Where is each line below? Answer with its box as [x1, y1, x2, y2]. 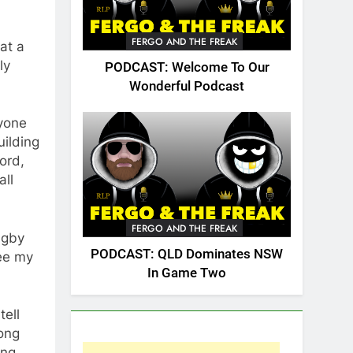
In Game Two [147, 265, 226, 281]
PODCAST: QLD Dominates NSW [91, 246, 283, 262]
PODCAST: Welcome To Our [104, 60, 269, 76]
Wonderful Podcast [129, 79, 244, 95]
